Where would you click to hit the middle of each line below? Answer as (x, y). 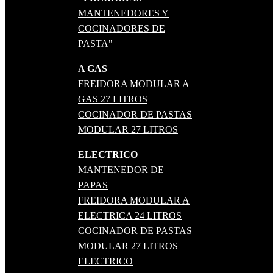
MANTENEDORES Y (123, 13)
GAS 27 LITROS (113, 99)
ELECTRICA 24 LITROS (130, 215)
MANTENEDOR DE (121, 169)
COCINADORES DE (122, 28)
